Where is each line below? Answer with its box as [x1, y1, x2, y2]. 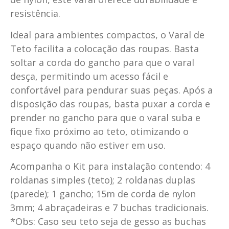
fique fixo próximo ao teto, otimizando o [10, 125, 189, 138]
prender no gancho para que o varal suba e [10, 111, 200, 124]
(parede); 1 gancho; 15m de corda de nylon [10, 188, 196, 200]
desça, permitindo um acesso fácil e [10, 70, 168, 82]
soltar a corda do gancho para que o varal [10, 56, 194, 68]
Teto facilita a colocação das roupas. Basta [10, 42, 199, 55]
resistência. [10, 7, 60, 20]
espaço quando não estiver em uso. [10, 139, 166, 151]
